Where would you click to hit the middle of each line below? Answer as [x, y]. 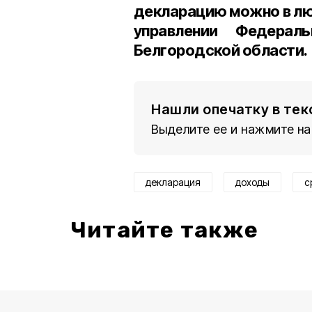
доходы [252, 182]
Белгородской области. [221, 50]
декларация [173, 182]
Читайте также [165, 230]
